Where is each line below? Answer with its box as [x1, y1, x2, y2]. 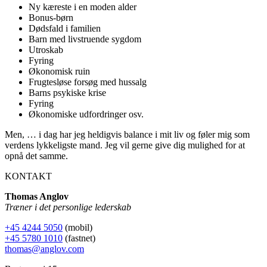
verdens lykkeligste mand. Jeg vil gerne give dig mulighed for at [5, 140, 245, 151]
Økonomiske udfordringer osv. [29, 109, 144, 120]
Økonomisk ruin [29, 66, 90, 77]
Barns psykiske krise [29, 88, 106, 98]
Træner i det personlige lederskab [5, 202, 131, 213]
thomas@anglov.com [5, 244, 84, 254]
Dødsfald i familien [29, 23, 101, 34]
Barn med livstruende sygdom [29, 34, 141, 45]
